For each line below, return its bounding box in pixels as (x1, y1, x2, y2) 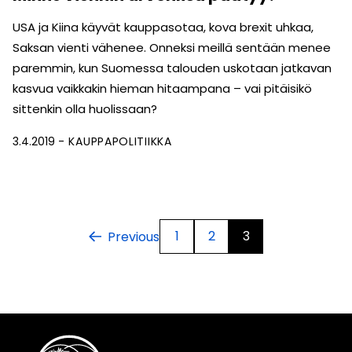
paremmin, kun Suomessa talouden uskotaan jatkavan (13, 60, 332, 77)
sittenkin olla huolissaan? (13, 101, 157, 118)
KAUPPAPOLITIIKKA (68, 134, 172, 150)
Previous (108, 227, 159, 246)
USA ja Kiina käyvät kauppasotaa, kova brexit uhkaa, (13, 19, 313, 36)
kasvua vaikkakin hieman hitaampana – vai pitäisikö (13, 80, 312, 97)
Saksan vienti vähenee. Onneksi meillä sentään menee (13, 39, 331, 57)
